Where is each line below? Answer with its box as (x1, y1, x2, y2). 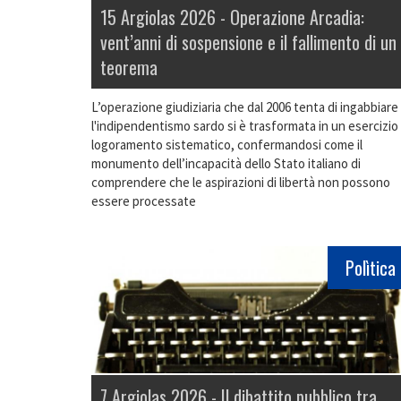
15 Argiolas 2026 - (100, 4, 230, 31)
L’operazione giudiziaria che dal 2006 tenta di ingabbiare (91, 98, 398, 116)
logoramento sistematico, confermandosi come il (91, 136, 363, 154)
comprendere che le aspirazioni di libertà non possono (91, 174, 390, 192)
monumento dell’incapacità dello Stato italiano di (91, 155, 361, 173)
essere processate (91, 192, 196, 210)
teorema (100, 54, 158, 81)
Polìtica (346, 254, 396, 282)
